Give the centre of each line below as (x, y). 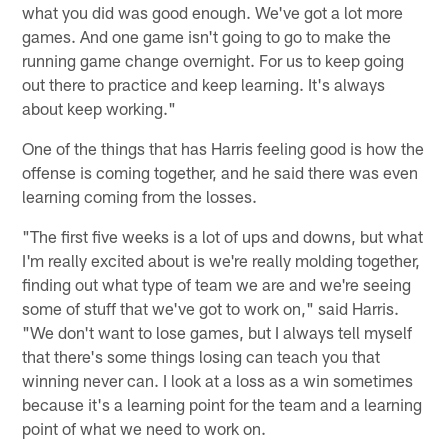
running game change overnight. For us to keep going (213, 59)
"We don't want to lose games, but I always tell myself (217, 331)
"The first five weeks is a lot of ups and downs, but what (223, 235)
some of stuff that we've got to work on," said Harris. (211, 307)
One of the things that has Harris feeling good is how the (223, 147)
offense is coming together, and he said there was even (220, 171)
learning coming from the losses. (140, 195)
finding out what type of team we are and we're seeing (217, 283)
